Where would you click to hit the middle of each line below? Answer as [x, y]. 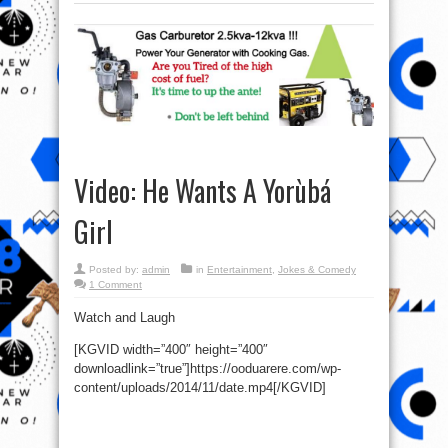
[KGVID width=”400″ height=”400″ [171, 349]
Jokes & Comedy [317, 269]
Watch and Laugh [124, 317]
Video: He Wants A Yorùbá [202, 190]
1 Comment [115, 284]
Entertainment [239, 269]
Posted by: [115, 269]
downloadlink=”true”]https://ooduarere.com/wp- [207, 368]
